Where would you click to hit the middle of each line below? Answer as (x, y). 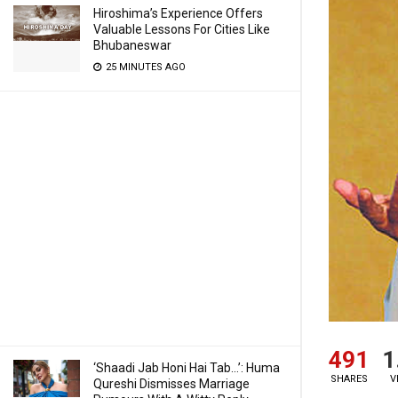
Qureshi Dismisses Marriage (171, 384)
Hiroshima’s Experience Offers (178, 13)
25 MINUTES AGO (144, 67)
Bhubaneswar (132, 45)
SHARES (349, 378)
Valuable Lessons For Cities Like (182, 29)
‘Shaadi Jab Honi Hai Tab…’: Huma (187, 368)
